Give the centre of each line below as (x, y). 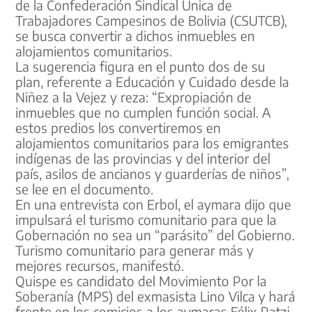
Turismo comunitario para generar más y (135, 250)
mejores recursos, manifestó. (100, 266)
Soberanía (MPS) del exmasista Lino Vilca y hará (156, 296)
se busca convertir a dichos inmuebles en (135, 36)
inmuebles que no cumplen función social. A (143, 112)
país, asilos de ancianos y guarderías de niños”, (153, 174)
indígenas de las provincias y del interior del (143, 158)
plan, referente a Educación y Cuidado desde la (153, 82)
